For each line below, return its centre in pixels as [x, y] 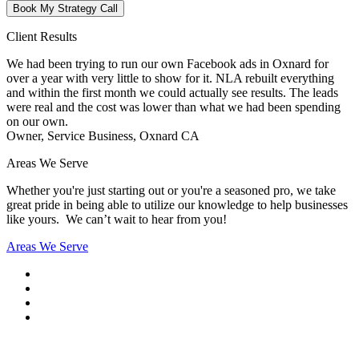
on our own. [37, 121]
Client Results [42, 36]
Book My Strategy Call [65, 8]
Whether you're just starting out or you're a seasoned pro [148, 190]
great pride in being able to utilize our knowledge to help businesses [177, 204]
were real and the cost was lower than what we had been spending [173, 107]
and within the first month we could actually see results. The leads [172, 92]
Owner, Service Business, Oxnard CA [103, 135]
